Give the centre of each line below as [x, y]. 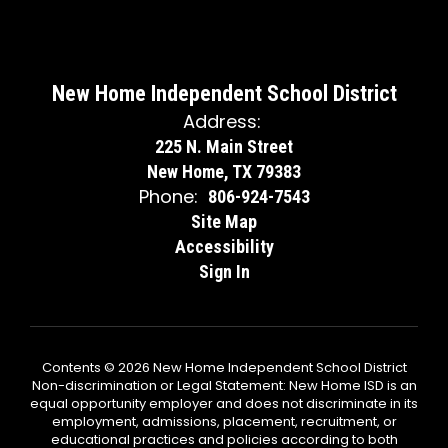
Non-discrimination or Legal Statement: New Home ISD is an [224, 385]
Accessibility [224, 246]
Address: [221, 121]
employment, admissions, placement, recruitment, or [224, 421]
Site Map [224, 221]
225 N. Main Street [224, 146]
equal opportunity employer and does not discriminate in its [224, 403]
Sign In [224, 271]
